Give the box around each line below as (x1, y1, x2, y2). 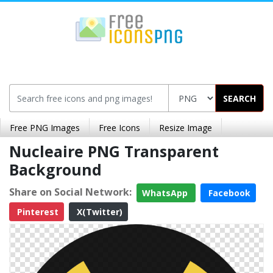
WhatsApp (142, 187, 190, 199)
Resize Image (159, 122, 212, 133)
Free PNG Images (10, 122, 80, 133)
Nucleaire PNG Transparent (9, 141, 219, 161)
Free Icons (99, 122, 140, 133)
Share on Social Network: (9, 185, 132, 199)
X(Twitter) (74, 206, 122, 218)
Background (9, 159, 102, 180)
